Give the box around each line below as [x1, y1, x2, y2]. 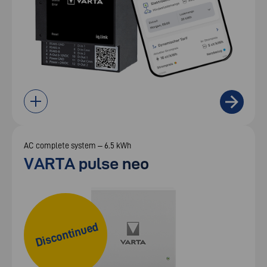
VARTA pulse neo [24, 154, 149, 172]
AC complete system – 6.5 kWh [24, 140, 131, 150]
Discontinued [33, 219, 100, 249]
